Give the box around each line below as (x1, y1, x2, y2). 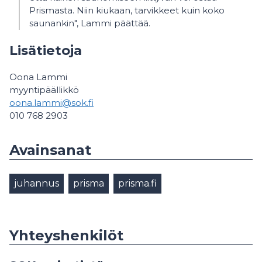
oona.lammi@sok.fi (9, 97, 94, 109)
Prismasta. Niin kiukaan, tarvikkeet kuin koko (29, 5, 225, 16)
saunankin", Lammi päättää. (29, 18, 150, 29)
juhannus (14, 178, 59, 189)
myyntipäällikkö (9, 84, 79, 96)
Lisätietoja (9, 42, 82, 58)
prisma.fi (118, 178, 157, 189)
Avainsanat (9, 142, 91, 159)
